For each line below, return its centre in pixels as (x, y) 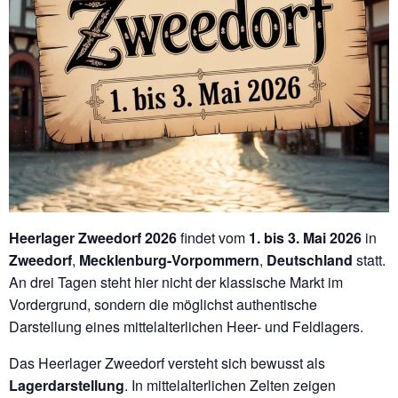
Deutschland (310, 260)
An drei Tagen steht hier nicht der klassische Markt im (176, 282)
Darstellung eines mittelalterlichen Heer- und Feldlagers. (186, 326)
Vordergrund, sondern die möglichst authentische (163, 304)
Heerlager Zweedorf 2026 (93, 238)
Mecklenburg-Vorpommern (169, 260)
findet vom (213, 238)
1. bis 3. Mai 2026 (305, 238)
